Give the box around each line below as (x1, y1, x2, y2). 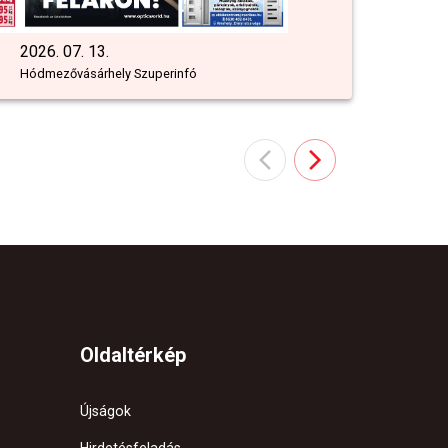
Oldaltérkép (80, 343, 186, 368)
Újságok (80, 403, 131, 420)
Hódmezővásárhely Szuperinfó (20, 66, 197, 82)
